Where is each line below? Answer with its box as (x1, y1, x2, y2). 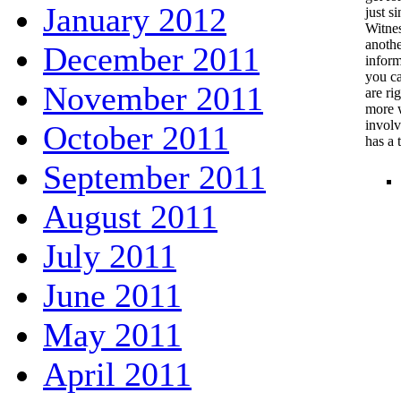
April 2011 (43, 354, 192, 393)
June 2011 (43, 276, 182, 314)
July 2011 (43, 236, 176, 275)
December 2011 (43, 39, 260, 78)
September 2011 (43, 158, 266, 196)
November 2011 (43, 79, 263, 117)
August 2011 (43, 197, 218, 235)
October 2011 (43, 118, 229, 157)
